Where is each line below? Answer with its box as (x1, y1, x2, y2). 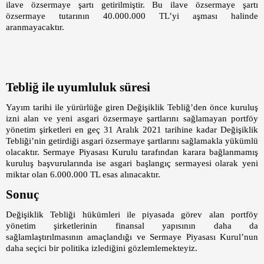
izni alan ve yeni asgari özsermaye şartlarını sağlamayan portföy (6, 114, 258, 124)
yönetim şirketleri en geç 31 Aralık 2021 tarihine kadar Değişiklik (6, 125, 258, 135)
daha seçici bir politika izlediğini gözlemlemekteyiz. (6, 243, 204, 253)
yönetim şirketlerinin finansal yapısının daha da (6, 221, 258, 231)
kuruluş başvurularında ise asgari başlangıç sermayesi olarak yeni (6, 159, 258, 169)
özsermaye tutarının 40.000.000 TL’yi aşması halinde (6, 11, 258, 21)
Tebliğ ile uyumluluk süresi (6, 80, 150, 95)
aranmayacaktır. (6, 22, 64, 32)
